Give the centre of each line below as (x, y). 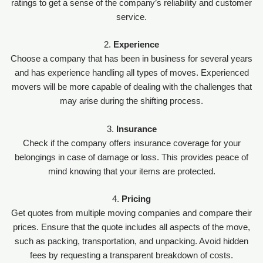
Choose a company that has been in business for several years (131, 59)
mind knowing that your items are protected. (131, 171)
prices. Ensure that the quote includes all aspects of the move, (131, 227)
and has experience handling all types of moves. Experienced (131, 73)
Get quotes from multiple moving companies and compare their (131, 213)
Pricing (136, 199)
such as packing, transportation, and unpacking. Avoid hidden (131, 241)
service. (131, 17)
